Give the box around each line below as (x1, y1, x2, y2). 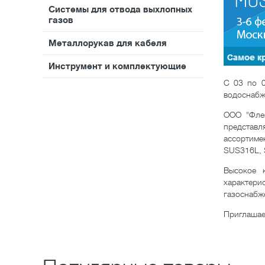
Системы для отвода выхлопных (49, 4, 192, 15)
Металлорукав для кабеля (49, 37, 167, 49)
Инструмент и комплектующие (49, 60, 186, 72)
